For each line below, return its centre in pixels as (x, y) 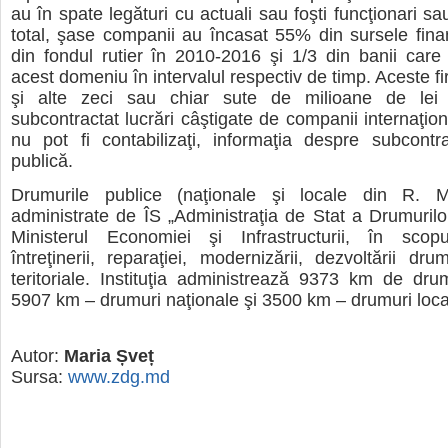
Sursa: (39, 376)
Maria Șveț (109, 355)
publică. (42, 160)
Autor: (37, 355)
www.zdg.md (119, 376)
